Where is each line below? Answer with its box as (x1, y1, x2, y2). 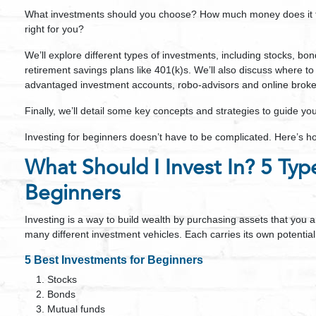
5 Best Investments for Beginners (25, 254, 203, 266)
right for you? (25, 23, 84, 35)
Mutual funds (47, 303, 105, 315)
